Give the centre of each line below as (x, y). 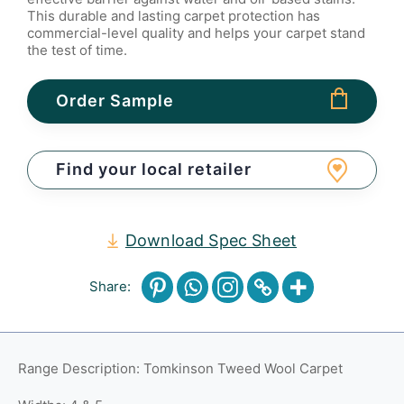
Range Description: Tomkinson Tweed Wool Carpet (180, 368)
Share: (110, 286)
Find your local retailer (154, 169)
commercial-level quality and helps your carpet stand (196, 33)
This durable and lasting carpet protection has (174, 16)
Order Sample (115, 100)
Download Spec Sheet (211, 240)
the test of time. (77, 50)
